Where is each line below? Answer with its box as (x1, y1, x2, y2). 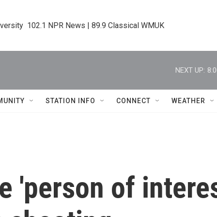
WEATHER (171, 97, 205, 105)
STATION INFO (46, 97, 95, 105)
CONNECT (116, 97, 151, 105)
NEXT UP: (175, 65, 205, 75)
